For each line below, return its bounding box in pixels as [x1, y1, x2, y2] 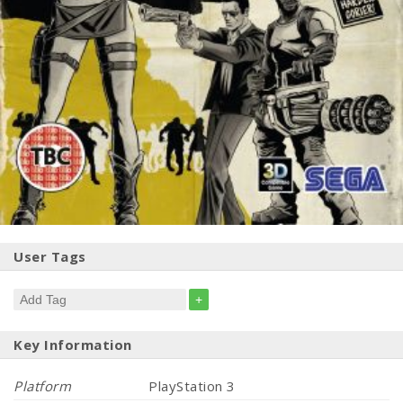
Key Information [13, 336, 132, 354]
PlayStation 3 [148, 377, 236, 396]
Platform [13, 377, 71, 396]
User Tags [13, 247, 86, 266]
